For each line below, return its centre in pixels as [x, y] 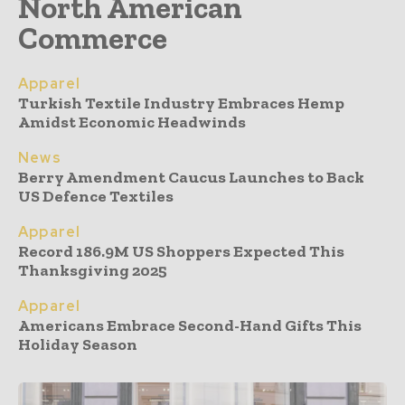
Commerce [93, 38]
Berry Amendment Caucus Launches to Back [191, 177]
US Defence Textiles [96, 196]
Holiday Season [78, 344]
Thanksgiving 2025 [93, 270]
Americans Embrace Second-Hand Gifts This [190, 325]
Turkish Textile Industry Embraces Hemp [181, 103]
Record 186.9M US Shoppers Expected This [181, 251]
